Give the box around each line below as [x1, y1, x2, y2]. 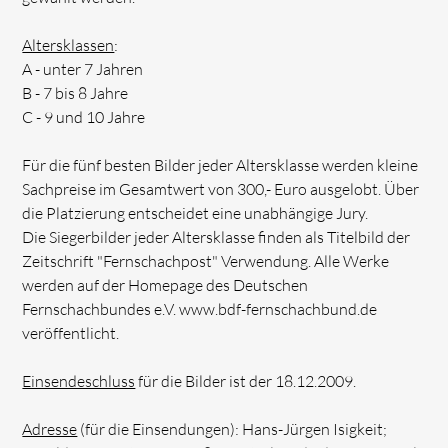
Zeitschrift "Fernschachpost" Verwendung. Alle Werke [22, 250, 390, 271]
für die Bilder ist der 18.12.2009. [135, 370, 357, 391]
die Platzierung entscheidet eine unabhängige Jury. [22, 202, 369, 223]
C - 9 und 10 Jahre [22, 106, 146, 127]
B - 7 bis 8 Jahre [22, 82, 129, 103]
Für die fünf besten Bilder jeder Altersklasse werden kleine [22, 154, 419, 175]
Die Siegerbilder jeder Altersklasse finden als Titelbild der [22, 226, 411, 247]
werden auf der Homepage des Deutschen [22, 274, 309, 295]
